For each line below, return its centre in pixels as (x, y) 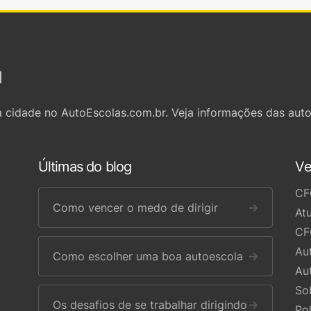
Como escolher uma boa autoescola (148, 256)
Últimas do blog (85, 167)
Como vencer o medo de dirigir (135, 208)
